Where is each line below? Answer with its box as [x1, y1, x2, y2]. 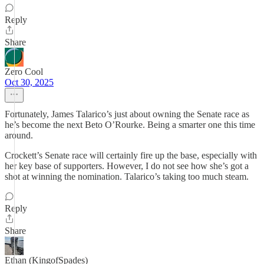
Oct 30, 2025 [5, 77, 54, 87]
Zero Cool [5, 67, 43, 77]
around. [5, 130, 33, 140]
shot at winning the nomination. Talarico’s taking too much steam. [5, 171, 249, 181]
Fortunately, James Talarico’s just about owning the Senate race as [5, 109, 249, 119]
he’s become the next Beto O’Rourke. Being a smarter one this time [5, 120, 255, 130]
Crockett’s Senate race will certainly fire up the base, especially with [5, 150, 257, 160]
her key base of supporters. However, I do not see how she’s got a [5, 161, 249, 171]
